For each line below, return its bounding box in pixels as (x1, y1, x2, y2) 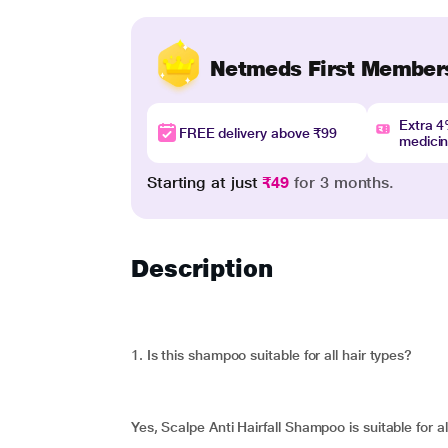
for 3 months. (289, 173, 395, 192)
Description (130, 254, 273, 283)
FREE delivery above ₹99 (178, 125, 338, 141)
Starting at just (146, 173, 263, 192)
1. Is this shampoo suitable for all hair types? (130, 347, 413, 363)
